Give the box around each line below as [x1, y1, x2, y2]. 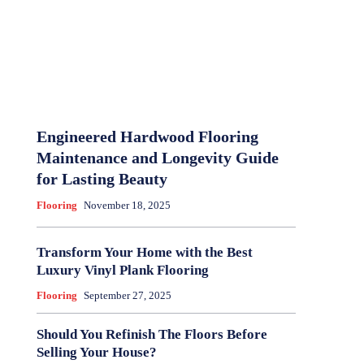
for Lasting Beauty [36, 170, 167, 188]
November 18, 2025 [83, 199, 171, 212]
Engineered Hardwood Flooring [36, 128, 258, 146]
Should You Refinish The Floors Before [36, 327, 267, 343]
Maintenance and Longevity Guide [36, 149, 279, 167]
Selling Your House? [36, 344, 157, 361]
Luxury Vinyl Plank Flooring [36, 262, 209, 279]
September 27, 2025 [83, 289, 171, 302]
